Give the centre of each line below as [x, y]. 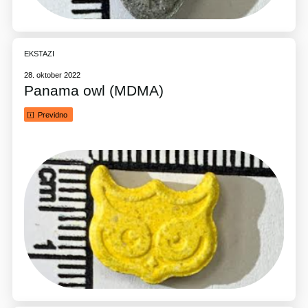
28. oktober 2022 [53, 75]
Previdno [52, 114]
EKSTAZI [40, 54]
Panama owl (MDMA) [94, 91]
